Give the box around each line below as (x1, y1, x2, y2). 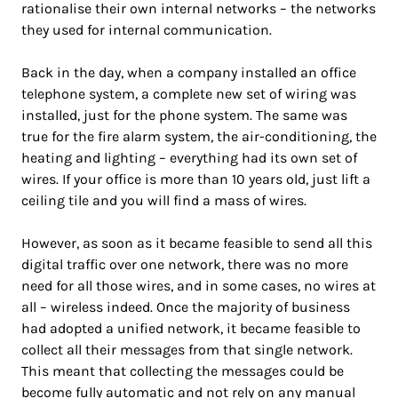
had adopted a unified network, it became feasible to (21, 319, 361, 337)
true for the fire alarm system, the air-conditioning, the (21, 127, 377, 145)
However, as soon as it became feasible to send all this (21, 234, 372, 251)
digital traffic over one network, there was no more (21, 255, 348, 273)
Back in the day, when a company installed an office (21, 63, 356, 81)
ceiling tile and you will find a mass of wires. (21, 191, 306, 209)
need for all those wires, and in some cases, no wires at (21, 276, 376, 294)
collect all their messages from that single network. (21, 340, 353, 358)
